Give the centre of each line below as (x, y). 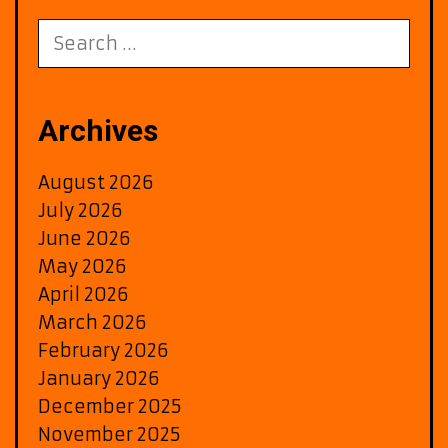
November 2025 (109, 434)
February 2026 (103, 350)
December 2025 (110, 406)
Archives (98, 130)
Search (69, 29)
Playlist (214, 96)
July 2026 (80, 210)
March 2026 (92, 322)
